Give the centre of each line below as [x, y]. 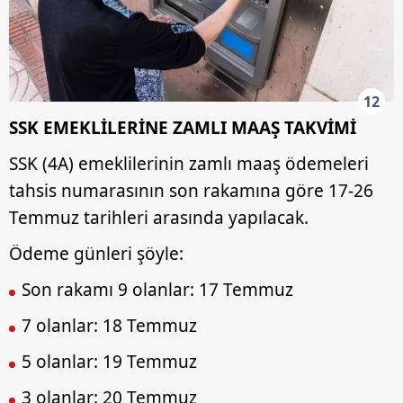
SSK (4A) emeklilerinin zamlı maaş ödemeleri [189, 163]
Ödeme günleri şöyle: [96, 253]
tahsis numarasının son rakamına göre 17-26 [191, 190]
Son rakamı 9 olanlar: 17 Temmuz [157, 289]
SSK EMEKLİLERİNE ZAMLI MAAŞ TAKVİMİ [183, 127]
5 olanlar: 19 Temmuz [109, 361]
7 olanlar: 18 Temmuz [109, 325]
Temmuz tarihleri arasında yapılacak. [159, 217]
